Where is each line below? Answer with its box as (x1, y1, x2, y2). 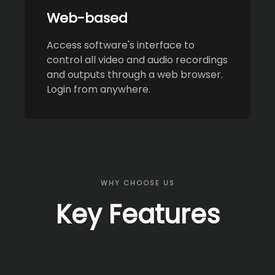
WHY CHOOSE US (100, 177, 175, 188)
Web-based (47, 8, 128, 28)
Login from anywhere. (47, 82, 150, 96)
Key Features (55, 196, 220, 233)
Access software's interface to (47, 37, 195, 52)
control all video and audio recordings (47, 52, 228, 67)
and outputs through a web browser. (47, 67, 223, 82)
